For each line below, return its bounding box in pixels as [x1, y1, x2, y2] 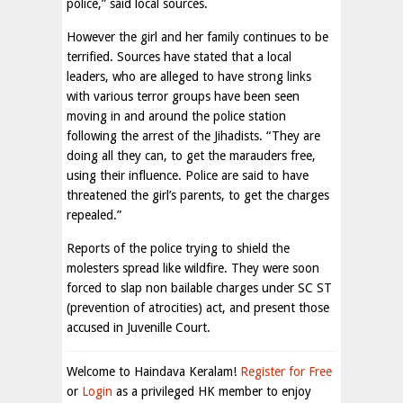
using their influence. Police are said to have [67, 168, 309, 184]
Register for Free [240, 364, 332, 380]
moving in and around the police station [67, 109, 286, 124]
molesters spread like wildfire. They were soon [67, 261, 319, 276]
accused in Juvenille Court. [67, 320, 210, 336]
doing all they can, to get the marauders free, [67, 148, 316, 164]
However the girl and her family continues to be [67, 30, 328, 45]
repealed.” [67, 208, 121, 223]
